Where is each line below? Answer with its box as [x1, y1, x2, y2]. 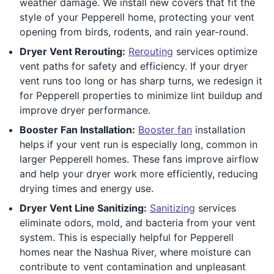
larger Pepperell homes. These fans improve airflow [20, 152, 259, 165]
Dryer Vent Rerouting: [20, 45, 125, 57]
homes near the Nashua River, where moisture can [20, 245, 251, 258]
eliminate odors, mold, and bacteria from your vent [20, 216, 256, 229]
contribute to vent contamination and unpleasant [20, 260, 246, 273]
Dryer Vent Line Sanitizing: [20, 201, 147, 214]
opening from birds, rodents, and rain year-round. [20, 25, 248, 38]
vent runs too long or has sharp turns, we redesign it [20, 74, 262, 87]
